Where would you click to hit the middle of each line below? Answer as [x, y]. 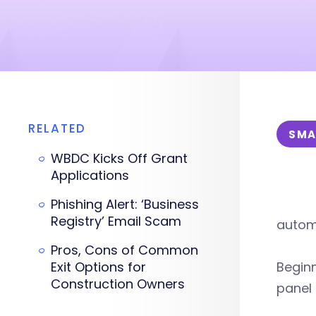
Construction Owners [118, 284]
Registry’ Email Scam [116, 221]
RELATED [57, 128]
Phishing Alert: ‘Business [125, 204]
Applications [90, 175]
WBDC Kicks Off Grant [119, 158]
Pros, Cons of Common [124, 250]
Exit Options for [98, 267]
